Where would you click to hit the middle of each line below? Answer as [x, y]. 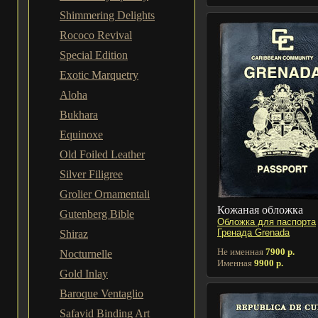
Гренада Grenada [253, 232]
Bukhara [79, 115]
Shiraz [74, 234]
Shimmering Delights [107, 15]
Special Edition [94, 55]
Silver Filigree [91, 174]
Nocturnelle [86, 254]
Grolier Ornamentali [105, 194]
